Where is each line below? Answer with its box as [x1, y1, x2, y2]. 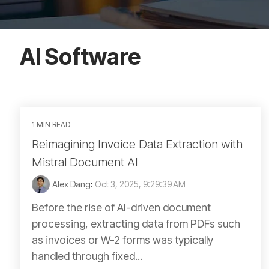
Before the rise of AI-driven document [32, 201, 211, 214]
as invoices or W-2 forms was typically [32, 234, 213, 246]
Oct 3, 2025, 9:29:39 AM [95, 179, 186, 189]
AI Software [20, 43, 141, 70]
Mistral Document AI [32, 155, 138, 169]
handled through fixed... [32, 250, 142, 262]
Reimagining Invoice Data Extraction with [32, 137, 243, 151]
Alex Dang [52, 179, 91, 189]
